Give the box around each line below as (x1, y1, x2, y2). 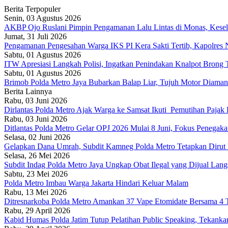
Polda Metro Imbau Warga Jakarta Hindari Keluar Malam (4, 178, 188, 187)
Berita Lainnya (4, 87, 52, 96)
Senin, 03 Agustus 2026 (4, 13, 81, 22)
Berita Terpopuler (4, 4, 61, 13)
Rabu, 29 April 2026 (4, 206, 70, 215)
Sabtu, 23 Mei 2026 (4, 169, 68, 178)
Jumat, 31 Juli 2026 (4, 32, 67, 41)
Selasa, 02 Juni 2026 (4, 132, 70, 141)
